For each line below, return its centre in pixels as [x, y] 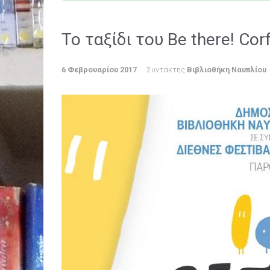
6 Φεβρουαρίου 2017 [99, 70]
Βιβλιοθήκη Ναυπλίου [227, 70]
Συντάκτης [167, 70]
